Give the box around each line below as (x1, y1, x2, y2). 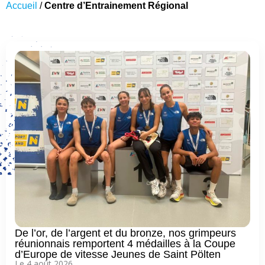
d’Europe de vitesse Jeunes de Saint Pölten (15, 248, 221, 260)
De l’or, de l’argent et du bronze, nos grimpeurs (15, 227, 236, 239)
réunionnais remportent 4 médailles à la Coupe (15, 238, 235, 250)
